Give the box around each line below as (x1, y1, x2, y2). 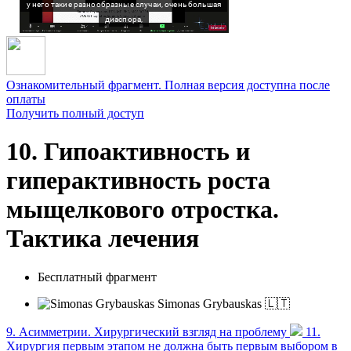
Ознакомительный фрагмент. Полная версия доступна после (6, 78, 330, 92)
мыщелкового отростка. (6, 195, 279, 224)
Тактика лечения (6, 224, 199, 253)
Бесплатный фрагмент (38, 270, 157, 284)
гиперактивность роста (6, 166, 270, 195)
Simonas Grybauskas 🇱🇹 (157, 296, 290, 310)
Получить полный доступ (6, 107, 144, 120)
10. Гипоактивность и (6, 137, 250, 166)
